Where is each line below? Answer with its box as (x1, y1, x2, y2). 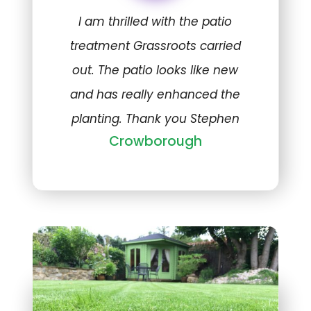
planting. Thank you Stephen (71, 110, 239, 128)
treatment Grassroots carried (69, 37, 241, 55)
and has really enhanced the (70, 86, 241, 103)
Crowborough (108, 132, 202, 151)
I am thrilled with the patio (78, 13, 233, 31)
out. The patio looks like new (72, 62, 239, 79)
